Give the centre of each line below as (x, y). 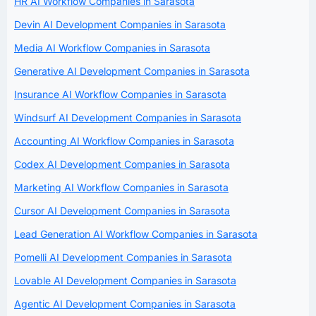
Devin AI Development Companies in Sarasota (120, 24)
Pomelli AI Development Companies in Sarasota (123, 257)
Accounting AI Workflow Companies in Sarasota (124, 140)
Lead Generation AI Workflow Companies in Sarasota (136, 233)
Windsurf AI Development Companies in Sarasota (128, 117)
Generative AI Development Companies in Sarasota (132, 71)
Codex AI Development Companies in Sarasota (122, 164)
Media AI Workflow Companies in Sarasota (112, 47)
